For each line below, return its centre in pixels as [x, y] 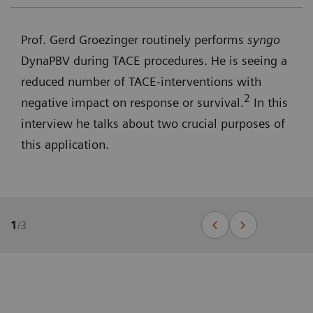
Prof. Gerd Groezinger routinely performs [134, 40]
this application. [65, 145]
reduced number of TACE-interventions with [141, 82]
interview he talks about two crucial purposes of [153, 124]
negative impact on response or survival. [132, 103]
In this [269, 103]
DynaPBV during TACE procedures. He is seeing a [154, 61]
